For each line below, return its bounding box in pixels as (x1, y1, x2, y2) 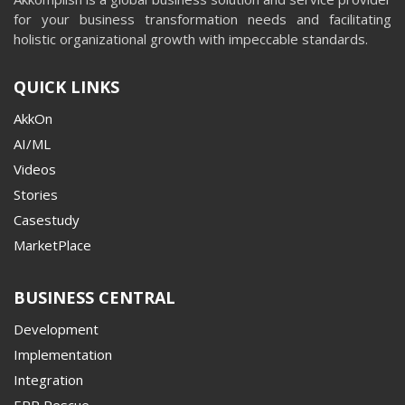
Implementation (14, 344, 112, 363)
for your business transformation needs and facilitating (14, 9, 391, 28)
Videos (14, 159, 56, 178)
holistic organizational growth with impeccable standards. (14, 29, 368, 48)
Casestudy (14, 210, 80, 229)
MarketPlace (14, 235, 91, 254)
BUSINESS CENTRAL (14, 286, 175, 308)
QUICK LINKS (14, 75, 119, 98)
